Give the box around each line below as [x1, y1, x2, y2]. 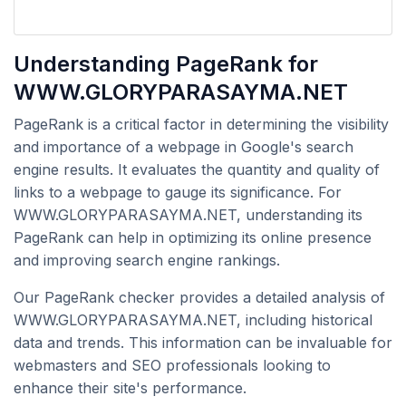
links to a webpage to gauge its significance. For [14, 183, 342, 201]
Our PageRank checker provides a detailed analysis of [14, 288, 385, 306]
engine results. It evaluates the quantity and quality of [14, 160, 380, 179]
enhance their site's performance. [14, 379, 246, 397]
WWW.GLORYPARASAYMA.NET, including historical [14, 311, 372, 329]
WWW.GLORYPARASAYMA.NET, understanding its [14, 206, 362, 224]
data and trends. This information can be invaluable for [14, 333, 392, 352]
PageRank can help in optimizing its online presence [14, 228, 372, 246]
